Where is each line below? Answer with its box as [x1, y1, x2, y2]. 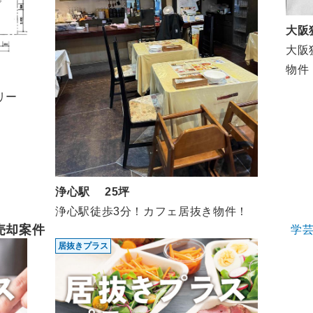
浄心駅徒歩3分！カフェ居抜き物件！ [55, 205, 248, 217]
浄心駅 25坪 [55, 185, 131, 198]
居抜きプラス [58, 240, 108, 251]
